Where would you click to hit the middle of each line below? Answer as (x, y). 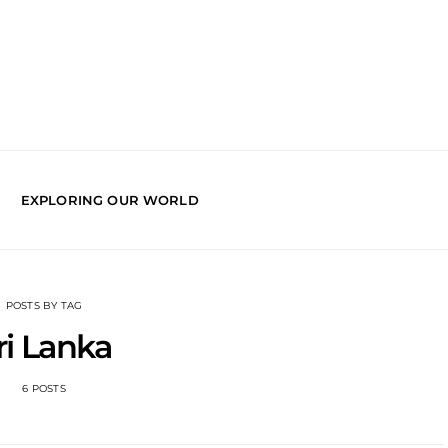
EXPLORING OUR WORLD (109, 199)
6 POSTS (44, 388)
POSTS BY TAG (44, 305)
